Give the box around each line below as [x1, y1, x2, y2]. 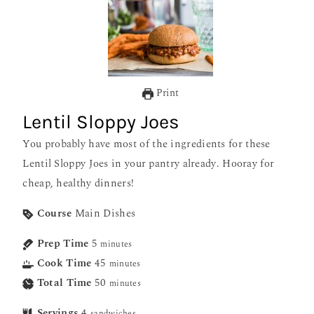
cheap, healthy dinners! [22, 175, 135, 192]
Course [36, 205, 72, 222]
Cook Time [36, 255, 92, 272]
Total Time [36, 275, 92, 292]
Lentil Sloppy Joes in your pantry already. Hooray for [22, 156, 275, 172]
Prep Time [36, 235, 89, 252]
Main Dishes [74, 205, 136, 222]
